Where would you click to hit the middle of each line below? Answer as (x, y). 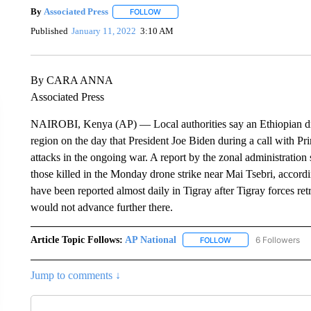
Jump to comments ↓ (75, 275)
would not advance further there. (101, 207)
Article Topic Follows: (76, 239)
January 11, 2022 (104, 31)
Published (49, 31)
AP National (150, 239)
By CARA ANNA (72, 80)
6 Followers (277, 239)
